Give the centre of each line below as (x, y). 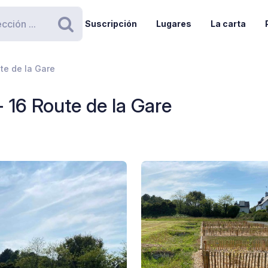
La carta (228, 24)
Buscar (93, 36)
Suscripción (111, 24)
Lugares (173, 24)
